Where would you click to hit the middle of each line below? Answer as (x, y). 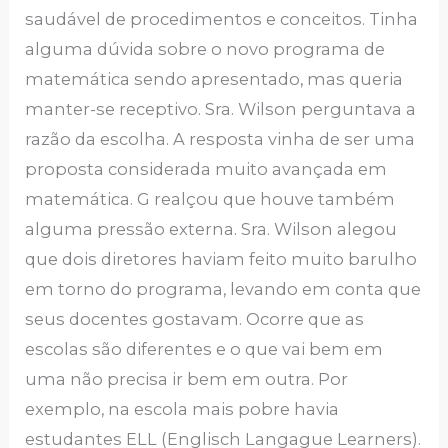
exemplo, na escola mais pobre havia (182, 408)
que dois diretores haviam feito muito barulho (221, 258)
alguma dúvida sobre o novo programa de (205, 48)
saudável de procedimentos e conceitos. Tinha (222, 18)
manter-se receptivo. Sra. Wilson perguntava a (221, 108)
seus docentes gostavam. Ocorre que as (195, 318)
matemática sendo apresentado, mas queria (214, 78)
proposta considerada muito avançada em (206, 168)
